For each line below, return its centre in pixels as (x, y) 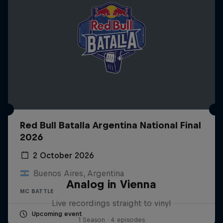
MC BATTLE (37, 191)
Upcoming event (57, 214)
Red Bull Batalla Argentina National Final (111, 125)
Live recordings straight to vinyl (111, 203)
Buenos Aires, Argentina (78, 173)
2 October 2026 (63, 155)
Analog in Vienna (111, 184)
